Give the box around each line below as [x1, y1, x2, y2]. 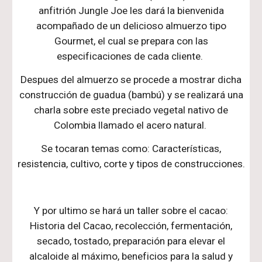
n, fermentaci [161, 220, 219, 232]
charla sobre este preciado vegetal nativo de [34, 104, 228, 116]
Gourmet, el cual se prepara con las [54, 35, 208, 47]
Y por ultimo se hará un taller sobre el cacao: [34, 205, 228, 216]
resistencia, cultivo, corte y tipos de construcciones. [17, 158, 245, 170]
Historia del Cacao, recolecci [30, 220, 156, 232]
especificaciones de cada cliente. [57, 50, 205, 62]
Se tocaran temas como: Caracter [41, 143, 190, 154]
